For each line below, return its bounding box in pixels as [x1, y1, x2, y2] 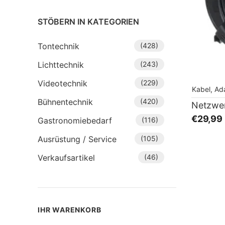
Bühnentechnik [38, 97, 93, 107]
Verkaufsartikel [38, 153, 95, 163]
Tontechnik [38, 41, 79, 51]
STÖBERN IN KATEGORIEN [38, 17, 139, 27]
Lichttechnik [38, 60, 84, 70]
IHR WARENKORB [38, 205, 101, 214]
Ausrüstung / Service [38, 134, 117, 144]
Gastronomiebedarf [38, 116, 112, 126]
